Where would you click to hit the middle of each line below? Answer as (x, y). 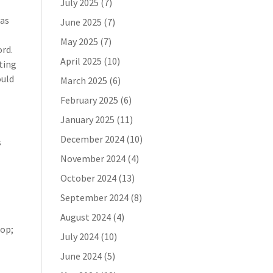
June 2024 (81, 256)
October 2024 (88, 178)
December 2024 (92, 139)
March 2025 (83, 80)
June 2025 (81, 22)
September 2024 (94, 197)
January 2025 (87, 119)
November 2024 (93, 158)
